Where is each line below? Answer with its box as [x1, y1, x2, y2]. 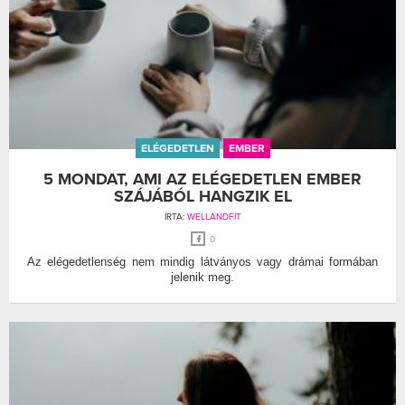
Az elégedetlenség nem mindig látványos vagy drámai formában [27, 254, 378, 268]
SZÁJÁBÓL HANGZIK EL [113, 185, 292, 206]
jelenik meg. [171, 269, 234, 284]
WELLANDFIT [186, 211, 241, 222]
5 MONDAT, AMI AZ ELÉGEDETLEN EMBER [43, 168, 362, 189]
